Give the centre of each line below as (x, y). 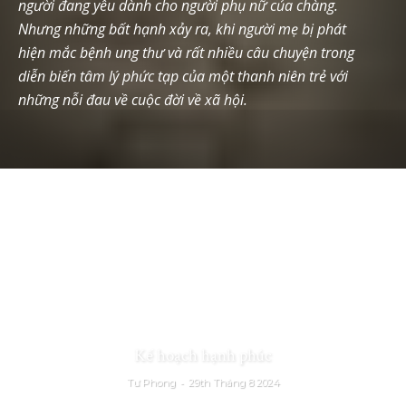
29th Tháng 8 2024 (234, 382)
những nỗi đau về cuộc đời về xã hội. (133, 100)
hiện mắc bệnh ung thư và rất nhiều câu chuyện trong (186, 53)
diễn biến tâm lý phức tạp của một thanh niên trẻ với (183, 76)
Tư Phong (151, 382)
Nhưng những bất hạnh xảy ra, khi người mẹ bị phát (182, 29)
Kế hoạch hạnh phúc (203, 356)
